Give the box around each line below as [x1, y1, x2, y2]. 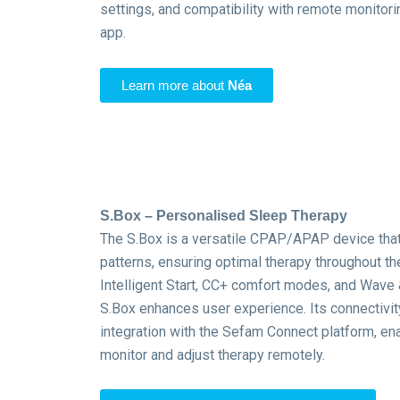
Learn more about [121, 78, 228, 94]
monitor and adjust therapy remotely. [100, 346, 325, 363]
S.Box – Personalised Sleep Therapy [100, 207, 347, 223]
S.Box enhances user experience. [100, 299, 306, 317]
